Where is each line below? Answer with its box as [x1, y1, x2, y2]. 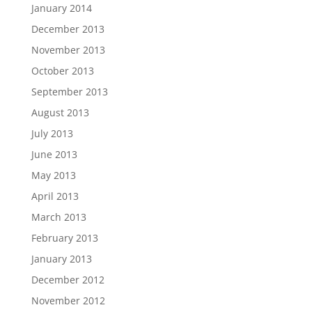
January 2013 [31, 252, 92, 265]
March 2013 [31, 210, 86, 224]
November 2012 [31, 294, 105, 307]
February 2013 [31, 231, 98, 244]
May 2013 [31, 169, 76, 182]
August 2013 [31, 106, 89, 119]
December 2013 [31, 22, 104, 36]
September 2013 [31, 85, 108, 98]
